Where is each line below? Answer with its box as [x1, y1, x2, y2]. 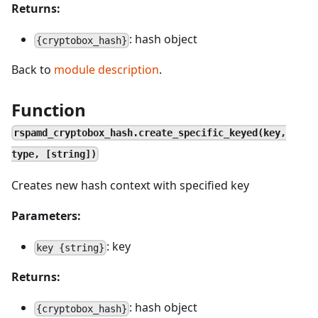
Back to [11, 62, 54, 77]
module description [54, 62, 159, 77]
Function [11, 98, 86, 121]
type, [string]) [11, 148, 97, 160]
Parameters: [11, 208, 81, 224]
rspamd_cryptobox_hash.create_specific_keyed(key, [13, 126, 287, 138]
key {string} [36, 241, 105, 253]
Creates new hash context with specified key [11, 177, 249, 193]
